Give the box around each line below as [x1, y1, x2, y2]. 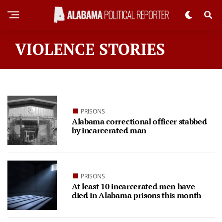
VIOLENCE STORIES [15, 39, 165, 59]
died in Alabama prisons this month [72, 189, 202, 201]
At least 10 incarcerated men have [72, 180, 195, 192]
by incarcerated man [72, 124, 146, 136]
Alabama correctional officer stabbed [72, 115, 207, 127]
